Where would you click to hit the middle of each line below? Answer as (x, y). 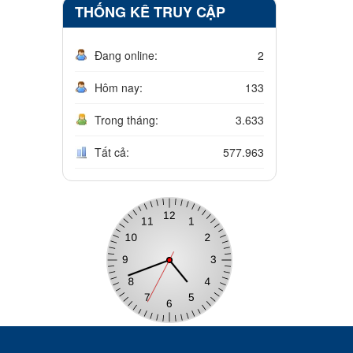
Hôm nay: (118, 88)
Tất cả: (111, 152)
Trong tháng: (126, 120)
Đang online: (126, 56)
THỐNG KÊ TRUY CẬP (150, 12)
